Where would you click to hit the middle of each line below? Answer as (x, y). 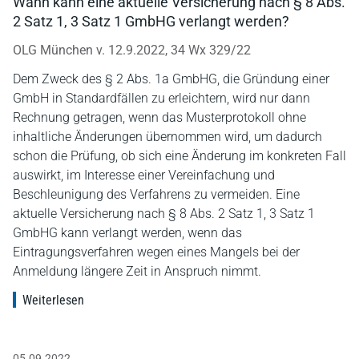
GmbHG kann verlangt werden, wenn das (127, 232)
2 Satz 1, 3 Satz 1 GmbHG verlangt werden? (151, 21)
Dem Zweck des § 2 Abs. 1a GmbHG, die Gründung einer (171, 79)
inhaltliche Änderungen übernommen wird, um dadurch (167, 136)
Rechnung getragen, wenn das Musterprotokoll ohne (159, 117)
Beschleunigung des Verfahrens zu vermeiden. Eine (156, 194)
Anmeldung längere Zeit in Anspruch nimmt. (137, 271)
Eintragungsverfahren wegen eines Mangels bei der (156, 252)
